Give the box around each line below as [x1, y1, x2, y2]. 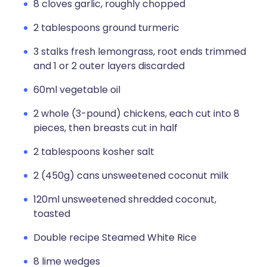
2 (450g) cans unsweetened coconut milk [33, 169, 229, 182]
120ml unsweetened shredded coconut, [33, 193, 216, 206]
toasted [33, 207, 70, 221]
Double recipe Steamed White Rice [33, 231, 197, 244]
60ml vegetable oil [33, 83, 120, 97]
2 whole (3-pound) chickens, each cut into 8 [33, 107, 240, 120]
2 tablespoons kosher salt [33, 145, 154, 159]
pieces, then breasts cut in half [33, 121, 178, 135]
